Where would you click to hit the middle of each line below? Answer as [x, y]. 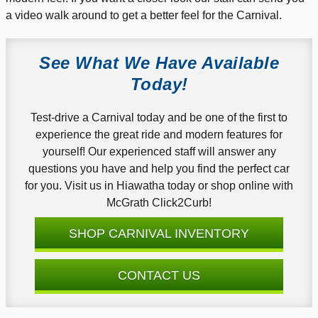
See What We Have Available [159, 63]
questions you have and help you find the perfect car [159, 168]
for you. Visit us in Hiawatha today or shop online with [159, 185]
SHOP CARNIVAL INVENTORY [159, 233]
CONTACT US [159, 275]
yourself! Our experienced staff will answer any [159, 151]
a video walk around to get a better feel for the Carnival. [144, 16]
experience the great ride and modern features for [159, 134]
